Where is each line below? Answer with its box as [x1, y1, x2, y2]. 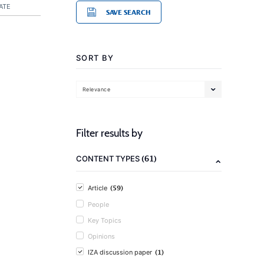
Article [88, 184, 107, 192]
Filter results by [76, 127, 143, 140]
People [88, 200, 109, 209]
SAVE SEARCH [106, 8, 150, 16]
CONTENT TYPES [76, 154, 141, 163]
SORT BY [76, 53, 114, 62]
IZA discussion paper [88, 248, 152, 256]
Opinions [88, 232, 115, 240]
